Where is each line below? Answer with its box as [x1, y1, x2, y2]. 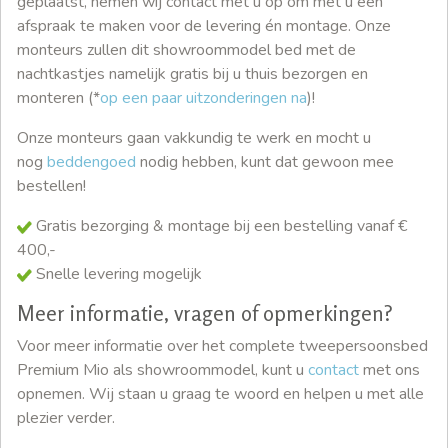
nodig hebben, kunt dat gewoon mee [136, 151, 394, 174]
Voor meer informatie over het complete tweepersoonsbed [17, 335, 428, 358]
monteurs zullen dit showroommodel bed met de [17, 39, 356, 62]
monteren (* [17, 87, 100, 110]
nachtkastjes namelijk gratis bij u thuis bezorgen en [17, 63, 368, 86]
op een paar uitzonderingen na [100, 87, 307, 110]
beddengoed [47, 151, 136, 174]
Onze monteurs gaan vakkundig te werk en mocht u [17, 127, 371, 150]
